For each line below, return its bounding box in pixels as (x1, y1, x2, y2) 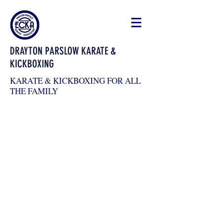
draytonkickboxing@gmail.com (10, 174, 111, 184)
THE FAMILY (10, 85, 58, 97)
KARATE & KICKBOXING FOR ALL (10, 75, 141, 86)
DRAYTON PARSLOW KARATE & (10, 45, 116, 57)
